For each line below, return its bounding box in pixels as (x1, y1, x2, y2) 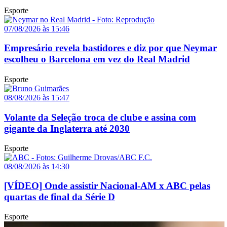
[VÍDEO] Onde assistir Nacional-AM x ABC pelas (4, 180, 210, 192)
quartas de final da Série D (4, 192, 115, 203)
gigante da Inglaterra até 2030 (4, 123, 130, 134)
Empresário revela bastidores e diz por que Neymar (4, 43, 217, 54)
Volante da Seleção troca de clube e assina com (4, 112, 196, 123)
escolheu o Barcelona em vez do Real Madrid (4, 54, 190, 65)
